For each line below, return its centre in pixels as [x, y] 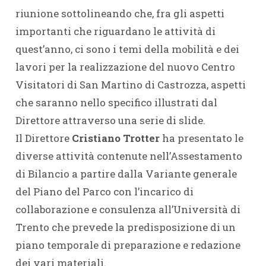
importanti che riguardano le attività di [115, 31]
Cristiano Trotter [115, 138]
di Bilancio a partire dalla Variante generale [126, 174]
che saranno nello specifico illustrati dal [116, 102]
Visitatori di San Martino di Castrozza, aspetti [130, 85]
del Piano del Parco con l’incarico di [104, 191]
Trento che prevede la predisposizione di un [125, 227]
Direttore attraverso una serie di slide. [110, 120]
